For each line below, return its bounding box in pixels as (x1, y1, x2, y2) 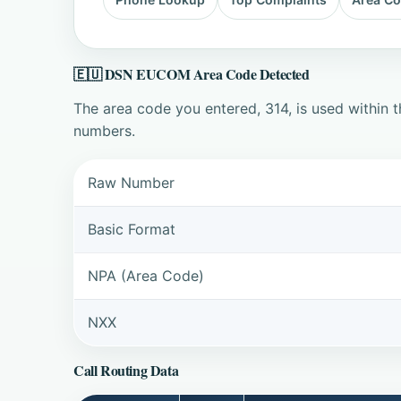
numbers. (73, 122, 135, 141)
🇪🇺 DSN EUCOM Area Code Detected (73, 63, 310, 84)
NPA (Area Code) (88, 266, 205, 285)
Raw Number (88, 173, 175, 192)
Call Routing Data (73, 360, 179, 381)
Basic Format (88, 219, 176, 238)
